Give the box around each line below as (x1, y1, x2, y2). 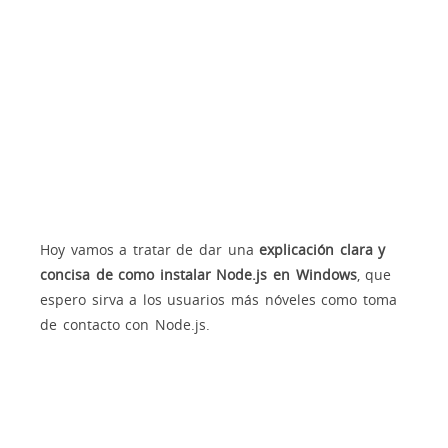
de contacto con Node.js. (40, 314, 210, 334)
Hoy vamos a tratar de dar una (40, 239, 260, 259)
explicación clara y (259, 239, 386, 259)
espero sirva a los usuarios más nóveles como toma (40, 289, 397, 309)
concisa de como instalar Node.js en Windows (40, 264, 357, 284)
